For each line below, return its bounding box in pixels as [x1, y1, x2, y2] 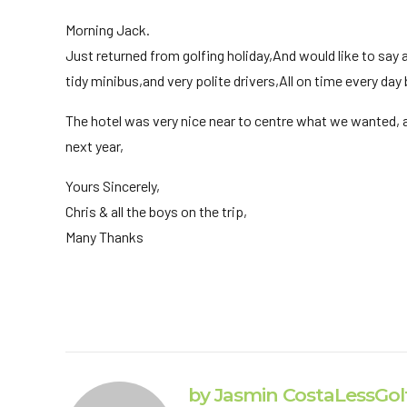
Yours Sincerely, [65, 176, 160, 194]
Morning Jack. [65, 20, 150, 38]
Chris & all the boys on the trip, [65, 202, 247, 220]
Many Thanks [65, 227, 144, 245]
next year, [65, 136, 124, 154]
